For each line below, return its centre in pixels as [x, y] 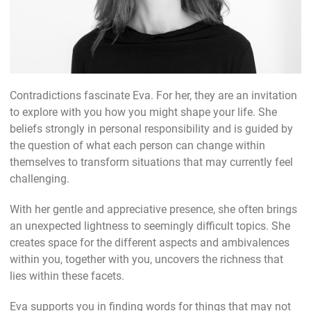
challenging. [40, 178]
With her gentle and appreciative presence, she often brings [153, 209]
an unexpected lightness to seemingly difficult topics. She [150, 226]
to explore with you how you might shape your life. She [143, 112]
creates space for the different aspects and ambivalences [150, 242]
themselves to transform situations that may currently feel [151, 162]
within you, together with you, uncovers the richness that [146, 259]
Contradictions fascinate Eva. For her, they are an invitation [153, 95]
